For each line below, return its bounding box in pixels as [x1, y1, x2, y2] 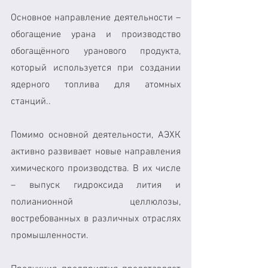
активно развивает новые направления [11, 145, 181, 158]
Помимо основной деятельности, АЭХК [11, 129, 181, 141]
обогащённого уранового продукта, [11, 45, 181, 57]
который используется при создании [11, 62, 181, 74]
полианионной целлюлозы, [11, 196, 181, 208]
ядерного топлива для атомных [11, 78, 181, 91]
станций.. [11, 95, 51, 108]
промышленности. [11, 229, 89, 242]
